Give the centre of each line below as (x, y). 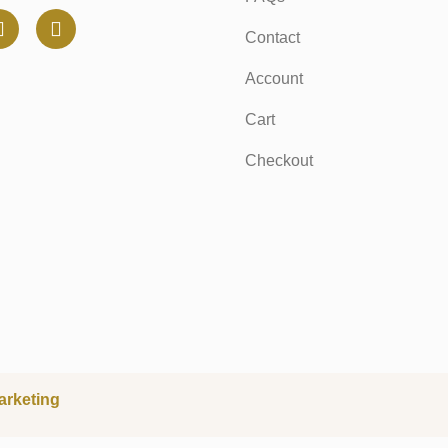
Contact (272, 38)
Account (273, 79)
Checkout (278, 161)
